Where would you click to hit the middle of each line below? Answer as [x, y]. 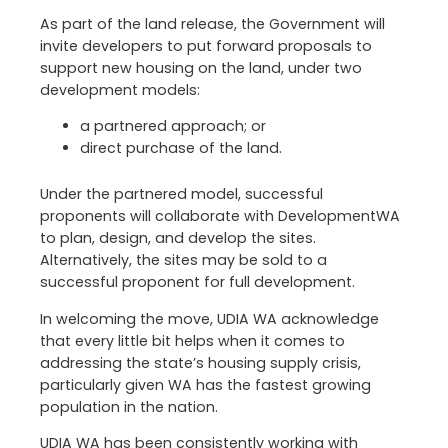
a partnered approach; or [173, 126]
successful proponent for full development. [197, 282]
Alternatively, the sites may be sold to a [183, 260]
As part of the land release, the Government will [212, 24]
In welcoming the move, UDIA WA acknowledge [209, 318]
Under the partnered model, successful [181, 194]
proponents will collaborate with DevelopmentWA [220, 216]
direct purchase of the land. [181, 148]
